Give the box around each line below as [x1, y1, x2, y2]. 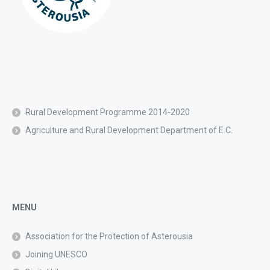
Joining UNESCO [25, 249, 87, 259]
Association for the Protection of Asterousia [25, 231, 193, 241]
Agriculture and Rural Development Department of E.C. [25, 125, 233, 135]
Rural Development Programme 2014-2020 [25, 107, 190, 117]
